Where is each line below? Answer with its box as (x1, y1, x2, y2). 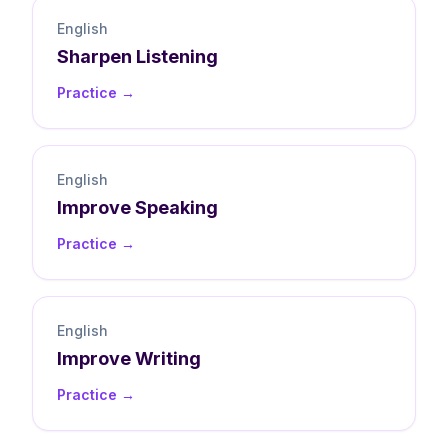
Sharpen (57, 45, 132, 67)
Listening (136, 45, 218, 67)
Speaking (135, 196, 218, 218)
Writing (135, 347, 201, 369)
